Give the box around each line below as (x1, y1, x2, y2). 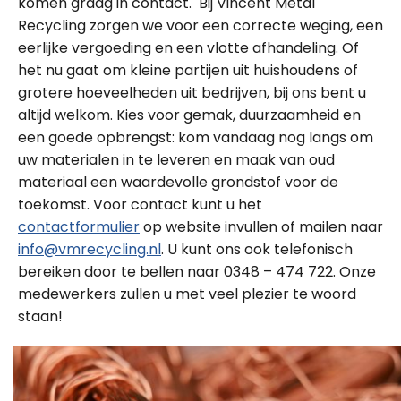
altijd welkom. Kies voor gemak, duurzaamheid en (18, 105, 361, 125)
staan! (18, 306, 63, 327)
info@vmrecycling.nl (18, 239, 161, 260)
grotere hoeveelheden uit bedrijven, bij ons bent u (18, 82, 366, 103)
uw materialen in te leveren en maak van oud (18, 149, 335, 170)
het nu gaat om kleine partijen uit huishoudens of (18, 60, 358, 81)
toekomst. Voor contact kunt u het (18, 194, 262, 215)
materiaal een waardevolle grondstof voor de (18, 172, 338, 192)
